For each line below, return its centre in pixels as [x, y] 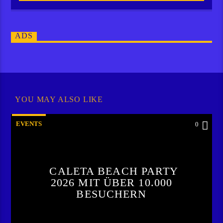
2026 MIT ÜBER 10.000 [111, 182]
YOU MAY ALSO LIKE [59, 100]
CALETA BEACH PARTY [114, 171]
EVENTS [29, 123]
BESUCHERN [111, 194]
